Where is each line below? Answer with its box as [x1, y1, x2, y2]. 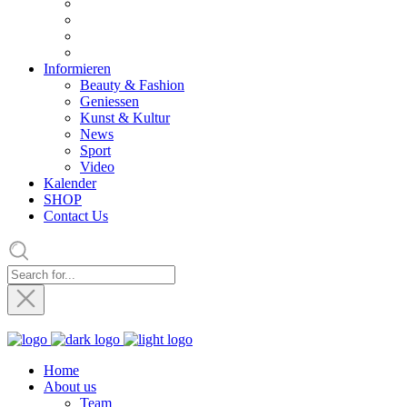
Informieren [44, 60, 111, 76]
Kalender [44, 174, 96, 191]
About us [44, 378, 96, 394]
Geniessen [80, 93, 139, 109]
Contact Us [44, 207, 108, 223]
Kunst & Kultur [80, 109, 170, 125]
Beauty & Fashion [80, 76, 184, 93]
